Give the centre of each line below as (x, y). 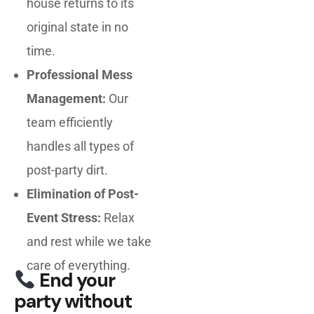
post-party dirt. (67, 170)
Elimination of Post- (83, 194)
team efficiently (70, 123)
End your (75, 280)
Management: (66, 99)
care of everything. (78, 266)
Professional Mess (80, 75)
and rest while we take (89, 242)
